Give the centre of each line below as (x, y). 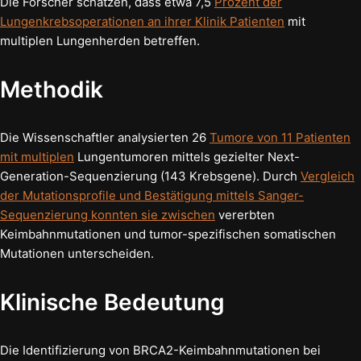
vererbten (245, 214)
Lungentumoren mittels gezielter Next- (187, 156)
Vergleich (328, 176)
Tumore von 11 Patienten (280, 137)
